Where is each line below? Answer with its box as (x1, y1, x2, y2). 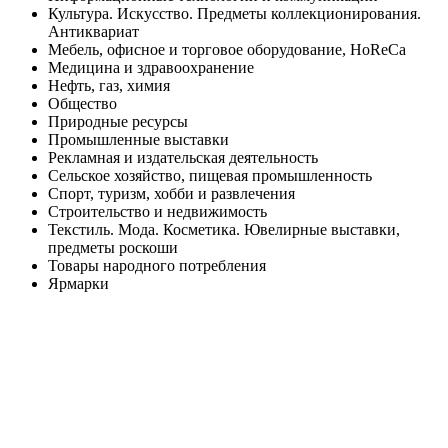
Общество (48, 95, 117, 113)
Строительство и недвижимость (48, 203, 267, 221)
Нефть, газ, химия (48, 77, 170, 95)
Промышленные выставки (48, 131, 229, 149)
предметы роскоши (48, 239, 178, 257)
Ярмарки (48, 275, 109, 293)
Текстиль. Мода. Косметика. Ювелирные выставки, (48, 221, 400, 239)
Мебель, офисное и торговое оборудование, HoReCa (48, 41, 406, 59)
